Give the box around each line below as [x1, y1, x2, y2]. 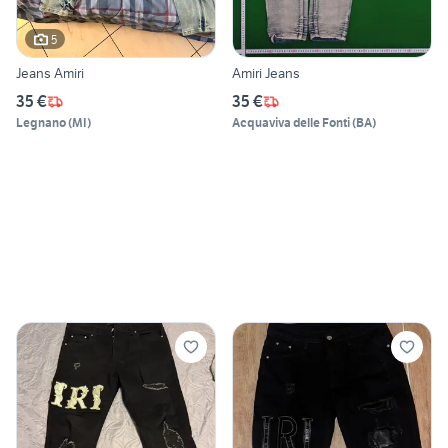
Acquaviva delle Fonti [232, 115, 350, 131]
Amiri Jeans [232, 64, 300, 83]
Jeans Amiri [16, 64, 84, 83]
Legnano [16, 115, 66, 131]
